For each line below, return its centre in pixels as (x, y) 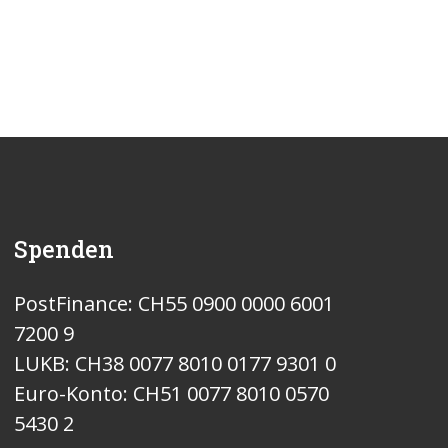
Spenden (63, 249)
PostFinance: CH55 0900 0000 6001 (173, 304)
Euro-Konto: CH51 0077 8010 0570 (171, 394)
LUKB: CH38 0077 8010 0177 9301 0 (174, 364)
